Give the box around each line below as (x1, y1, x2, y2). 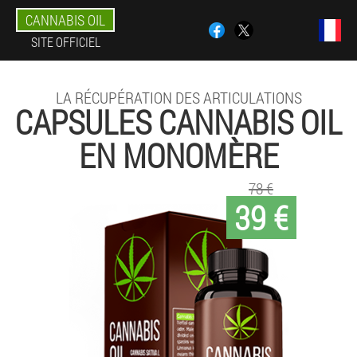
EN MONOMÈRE (78, 133, 279, 177)
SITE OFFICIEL (30, 33, 100, 50)
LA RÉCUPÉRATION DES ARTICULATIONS (55, 87, 302, 108)
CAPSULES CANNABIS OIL (15, 100, 342, 143)
